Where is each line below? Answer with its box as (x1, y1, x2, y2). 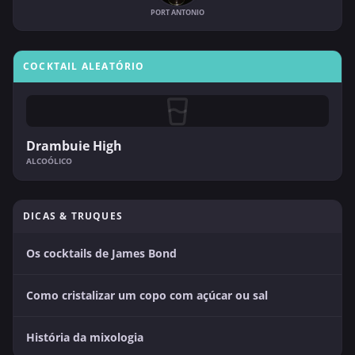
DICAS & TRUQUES (23, 209, 123, 223)
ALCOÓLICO (26, 155, 72, 166)
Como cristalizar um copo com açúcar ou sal (26, 288, 268, 303)
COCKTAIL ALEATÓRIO (23, 59, 145, 73)
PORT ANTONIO (151, 7, 204, 17)
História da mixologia (26, 330, 143, 345)
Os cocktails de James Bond (26, 246, 177, 261)
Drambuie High (26, 137, 122, 155)
